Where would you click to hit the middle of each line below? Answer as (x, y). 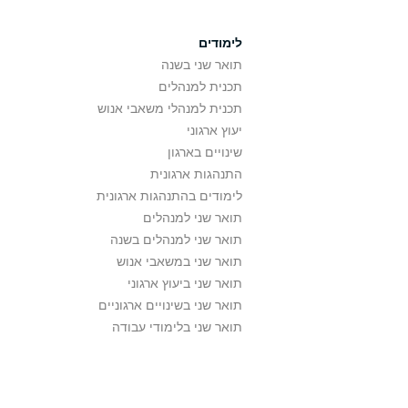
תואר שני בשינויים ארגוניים (170, 305)
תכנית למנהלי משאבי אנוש (170, 108)
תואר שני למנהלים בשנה (176, 240)
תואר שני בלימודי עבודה (177, 327)
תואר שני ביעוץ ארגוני (185, 283)
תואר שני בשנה (202, 65)
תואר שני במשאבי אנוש (179, 261)
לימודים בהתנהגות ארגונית (169, 196)
